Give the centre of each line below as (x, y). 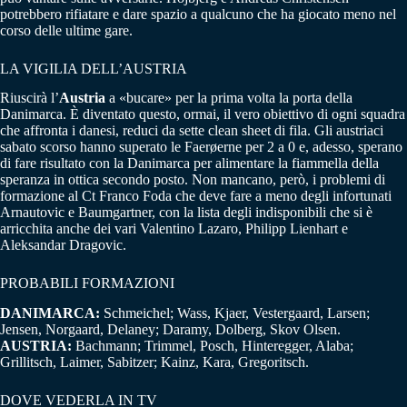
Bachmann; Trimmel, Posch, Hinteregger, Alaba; (213, 346)
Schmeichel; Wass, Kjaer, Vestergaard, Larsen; (235, 313)
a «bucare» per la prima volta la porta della (229, 98)
